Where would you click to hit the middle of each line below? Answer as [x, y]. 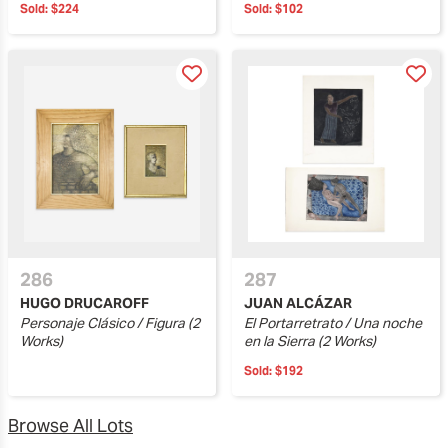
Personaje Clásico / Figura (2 [110, 323]
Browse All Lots [70, 425]
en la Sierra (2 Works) [310, 341]
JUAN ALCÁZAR [298, 303]
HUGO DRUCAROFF [84, 303]
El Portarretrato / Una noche [333, 323]
